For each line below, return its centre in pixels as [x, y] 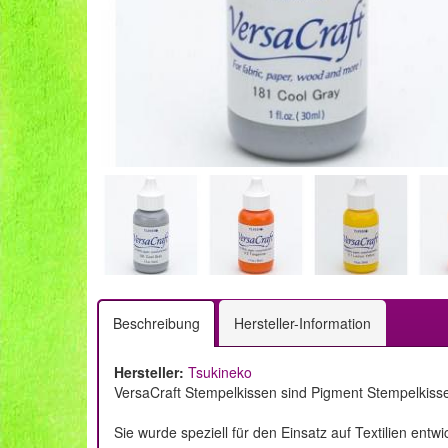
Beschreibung [156, 323]
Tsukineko [220, 372]
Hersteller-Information [302, 323]
